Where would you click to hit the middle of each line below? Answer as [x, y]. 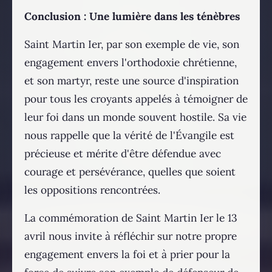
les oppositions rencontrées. [92, 190]
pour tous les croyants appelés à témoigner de [136, 99]
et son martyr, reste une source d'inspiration [131, 81]
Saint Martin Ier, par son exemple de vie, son [132, 45]
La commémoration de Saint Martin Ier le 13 [131, 218]
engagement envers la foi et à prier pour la [127, 255]
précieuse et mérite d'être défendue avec [123, 154]
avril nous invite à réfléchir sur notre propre [131, 236]
